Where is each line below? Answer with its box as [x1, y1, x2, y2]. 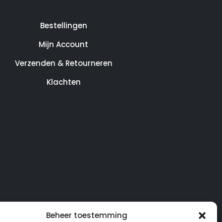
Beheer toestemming [46, 210, 127, 221]
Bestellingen [40, 20, 87, 31]
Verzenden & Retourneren [14, 58, 112, 69]
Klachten [46, 77, 81, 88]
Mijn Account [39, 39, 88, 50]
